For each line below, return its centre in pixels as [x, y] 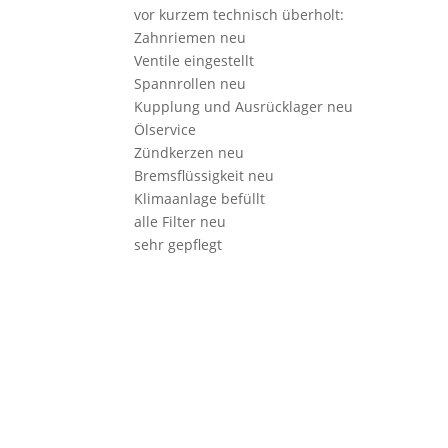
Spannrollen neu [190, 84]
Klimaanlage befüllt [200, 199]
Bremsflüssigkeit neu [204, 176]
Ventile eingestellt [194, 61]
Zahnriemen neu [190, 38]
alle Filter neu [180, 222]
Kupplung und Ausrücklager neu [244, 107]
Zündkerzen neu [189, 153]
